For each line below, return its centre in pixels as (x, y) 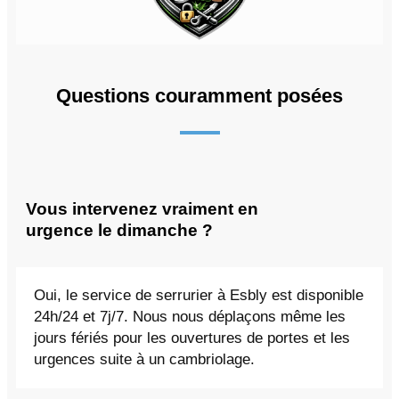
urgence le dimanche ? (119, 230)
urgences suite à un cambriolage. (144, 360)
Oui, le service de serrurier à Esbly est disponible (199, 296)
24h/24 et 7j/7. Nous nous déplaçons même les (190, 317)
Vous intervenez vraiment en (142, 208)
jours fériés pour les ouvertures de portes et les (192, 338)
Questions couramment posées (199, 95)
